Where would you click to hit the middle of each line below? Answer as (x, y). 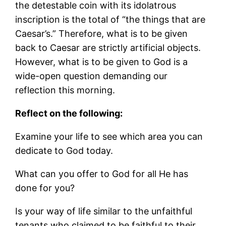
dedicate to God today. (64, 150)
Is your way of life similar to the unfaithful (104, 211)
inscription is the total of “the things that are (110, 19)
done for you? (45, 188)
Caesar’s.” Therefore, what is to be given (102, 33)
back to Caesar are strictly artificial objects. (108, 47)
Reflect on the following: (69, 113)
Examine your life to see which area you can (109, 136)
